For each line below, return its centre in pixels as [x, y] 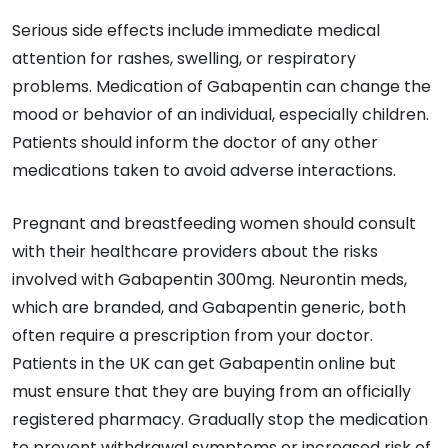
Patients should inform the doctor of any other [195, 142]
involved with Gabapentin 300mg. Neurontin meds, [209, 279]
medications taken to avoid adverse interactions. [204, 170]
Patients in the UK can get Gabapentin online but [204, 363]
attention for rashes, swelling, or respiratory [184, 58]
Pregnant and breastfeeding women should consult [214, 223]
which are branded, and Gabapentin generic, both [209, 307]
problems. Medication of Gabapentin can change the [221, 86]
